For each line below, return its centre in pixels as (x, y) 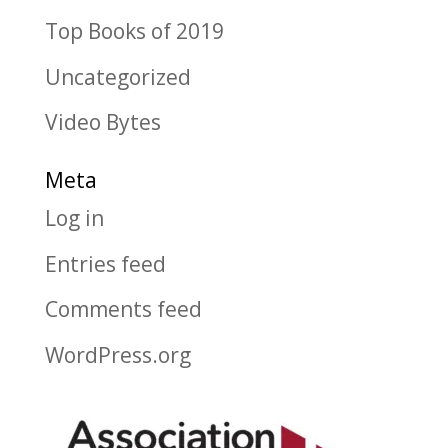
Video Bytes (102, 122)
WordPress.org (117, 354)
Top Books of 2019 (134, 31)
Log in (74, 218)
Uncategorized (117, 76)
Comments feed (123, 309)
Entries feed (105, 263)
